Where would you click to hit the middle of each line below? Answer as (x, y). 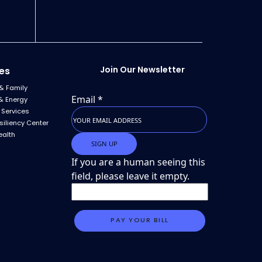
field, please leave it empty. (131, 176)
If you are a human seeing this (139, 162)
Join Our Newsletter (142, 70)
